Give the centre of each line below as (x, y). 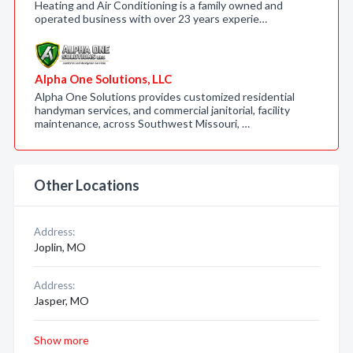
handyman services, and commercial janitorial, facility (162, 110)
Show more (61, 340)
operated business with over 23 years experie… (151, 19)
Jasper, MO (61, 301)
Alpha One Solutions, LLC (103, 79)
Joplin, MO (60, 247)
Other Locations (87, 185)
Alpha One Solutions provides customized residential (165, 97)
